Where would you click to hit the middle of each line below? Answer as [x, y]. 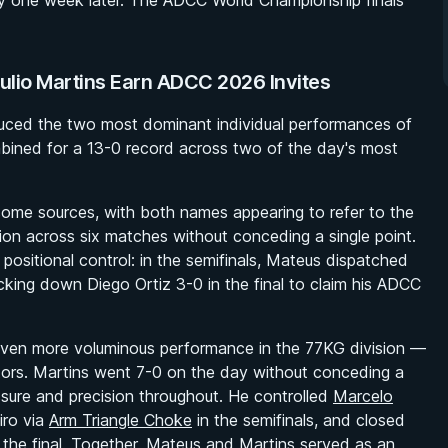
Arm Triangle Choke [120, 420]
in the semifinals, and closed [298, 420]
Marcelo [363, 396]
